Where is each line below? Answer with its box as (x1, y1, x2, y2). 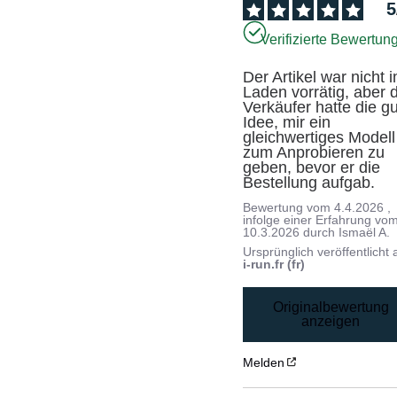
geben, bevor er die (243, 159, 381, 177)
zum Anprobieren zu (243, 144, 385, 162)
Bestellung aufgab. (243, 174, 376, 192)
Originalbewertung (272, 299, 389, 315)
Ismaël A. (339, 225, 391, 240)
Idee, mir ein (243, 113, 331, 132)
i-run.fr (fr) (243, 257, 306, 272)
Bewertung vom (243, 200, 335, 215)
